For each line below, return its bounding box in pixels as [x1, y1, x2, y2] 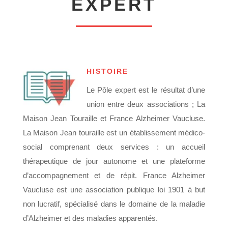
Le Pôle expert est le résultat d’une [86, 85, 206, 94]
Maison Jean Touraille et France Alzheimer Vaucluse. [22, 113, 206, 123]
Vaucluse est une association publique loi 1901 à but [22, 185, 206, 194]
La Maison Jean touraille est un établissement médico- [22, 128, 206, 137]
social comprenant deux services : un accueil [22, 142, 206, 151]
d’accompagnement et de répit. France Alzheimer [22, 170, 206, 180]
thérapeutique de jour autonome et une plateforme [22, 156, 206, 165]
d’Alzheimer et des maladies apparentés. [22, 213, 158, 222]
